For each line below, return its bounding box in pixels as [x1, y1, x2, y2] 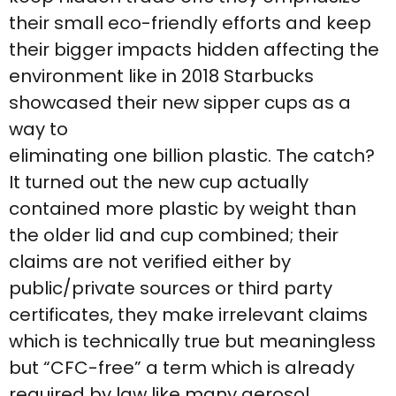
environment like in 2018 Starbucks [9, 63, 314, 88]
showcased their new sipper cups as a [9, 89, 351, 115]
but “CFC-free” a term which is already [9, 354, 354, 380]
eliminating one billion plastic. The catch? [9, 142, 375, 168]
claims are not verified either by [9, 248, 291, 274]
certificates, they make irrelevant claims [9, 301, 368, 327]
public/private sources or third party [9, 275, 332, 301]
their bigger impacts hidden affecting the [9, 36, 379, 62]
